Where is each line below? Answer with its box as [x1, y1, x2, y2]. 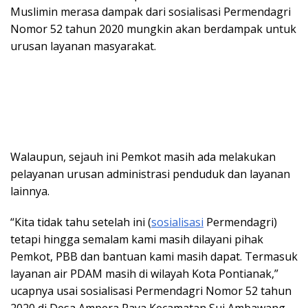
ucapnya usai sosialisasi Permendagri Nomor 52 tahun [10, 283, 291, 299]
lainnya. [10, 184, 49, 199]
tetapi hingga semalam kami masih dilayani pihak [10, 232, 263, 247]
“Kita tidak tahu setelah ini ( [10, 214, 151, 230]
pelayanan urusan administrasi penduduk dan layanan [10, 166, 290, 182]
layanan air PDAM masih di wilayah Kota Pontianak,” [10, 266, 278, 282]
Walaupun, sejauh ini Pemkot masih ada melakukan [10, 149, 276, 165]
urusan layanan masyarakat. [10, 38, 156, 54]
